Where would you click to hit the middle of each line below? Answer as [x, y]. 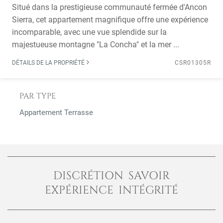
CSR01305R [193, 63]
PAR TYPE [38, 96]
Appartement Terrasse [56, 112]
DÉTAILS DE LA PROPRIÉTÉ [49, 63]
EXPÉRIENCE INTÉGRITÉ [111, 190]
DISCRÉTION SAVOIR [111, 176]
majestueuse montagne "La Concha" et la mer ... [96, 45]
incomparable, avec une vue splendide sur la [89, 32]
